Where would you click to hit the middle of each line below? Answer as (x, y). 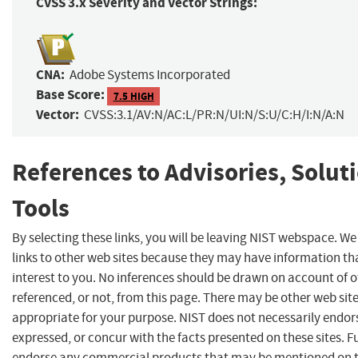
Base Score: (70, 95)
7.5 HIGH (133, 96)
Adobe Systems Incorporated (150, 75)
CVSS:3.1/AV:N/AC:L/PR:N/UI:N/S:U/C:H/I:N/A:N (214, 115)
